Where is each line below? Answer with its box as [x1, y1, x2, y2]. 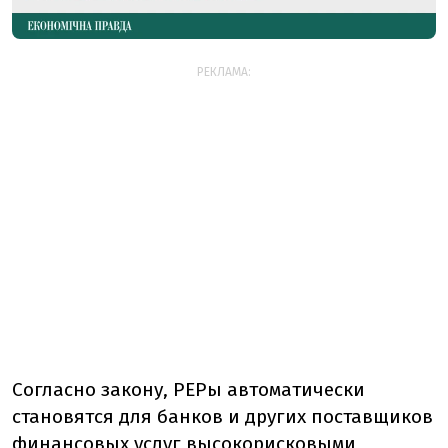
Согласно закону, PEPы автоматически [12, 377, 365, 401]
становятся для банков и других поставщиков [12, 404, 433, 428]
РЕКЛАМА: [197, 64, 251, 79]
